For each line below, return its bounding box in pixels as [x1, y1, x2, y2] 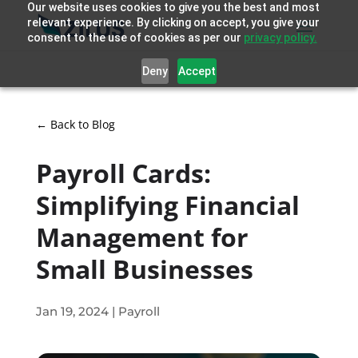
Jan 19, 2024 [35, 303, 109, 319]
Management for [35, 219, 249, 254]
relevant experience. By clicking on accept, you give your [26, 16, 320, 29]
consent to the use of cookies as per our [26, 31, 244, 44]
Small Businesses [35, 251, 260, 286]
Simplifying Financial [35, 187, 300, 222]
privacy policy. [243, 31, 317, 44]
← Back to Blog [35, 116, 115, 132]
